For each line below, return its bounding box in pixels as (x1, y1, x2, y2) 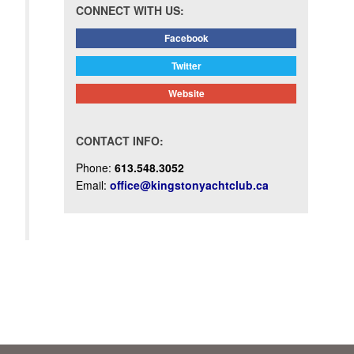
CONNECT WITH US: (76, 2, 184, 19)
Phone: (76, 160, 115, 176)
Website (168, 86, 205, 101)
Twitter (171, 58, 201, 73)
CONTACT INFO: (76, 133, 164, 149)
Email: (76, 177, 110, 194)
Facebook (164, 31, 209, 46)
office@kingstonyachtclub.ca (110, 177, 269, 194)
